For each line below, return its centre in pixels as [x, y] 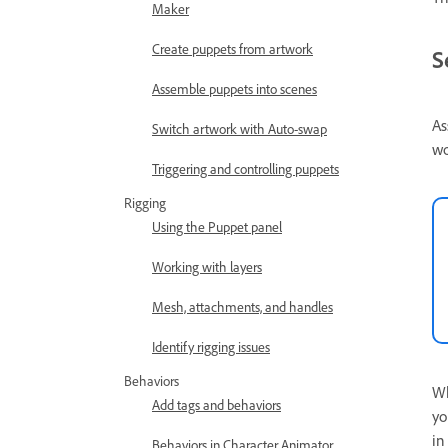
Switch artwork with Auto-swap [239, 128]
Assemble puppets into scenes [234, 88]
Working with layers [207, 266]
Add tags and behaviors [216, 404]
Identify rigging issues [211, 346]
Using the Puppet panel [217, 226]
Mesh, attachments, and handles [242, 306]
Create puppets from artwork [232, 48]
